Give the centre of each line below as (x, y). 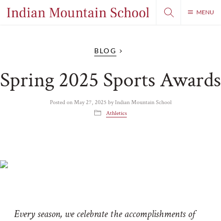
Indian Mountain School (143, 102)
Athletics (116, 113)
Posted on (62, 102)
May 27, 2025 (90, 102)
